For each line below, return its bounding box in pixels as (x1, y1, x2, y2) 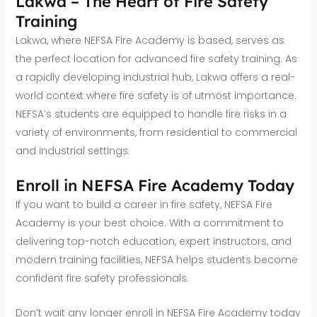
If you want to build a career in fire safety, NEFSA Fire (15, 197, 272, 212)
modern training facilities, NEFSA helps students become (15, 253, 298, 267)
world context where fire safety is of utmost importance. (15, 88, 296, 103)
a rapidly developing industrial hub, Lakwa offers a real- (15, 70, 295, 85)
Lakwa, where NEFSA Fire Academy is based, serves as (15, 33, 284, 48)
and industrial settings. (15, 144, 130, 158)
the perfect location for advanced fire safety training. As (15, 52, 297, 67)
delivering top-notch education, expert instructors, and (15, 234, 292, 249)
